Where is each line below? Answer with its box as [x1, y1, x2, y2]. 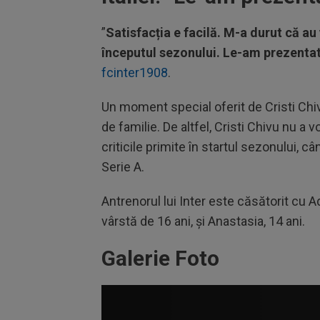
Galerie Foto [101, 246, 219, 271]
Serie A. [101, 159, 144, 174]
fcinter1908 [101, 65, 168, 80]
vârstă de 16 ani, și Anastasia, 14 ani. [101, 214, 305, 229]
